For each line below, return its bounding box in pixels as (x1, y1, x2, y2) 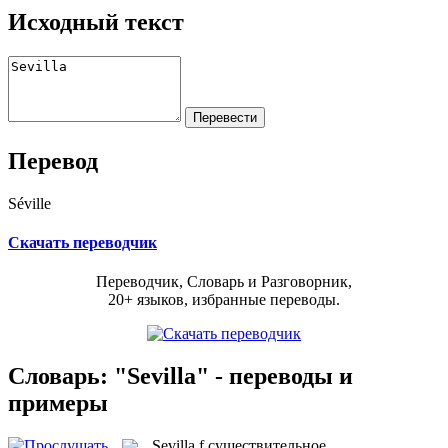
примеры (8, 389, 108, 416)
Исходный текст (8, 8, 184, 35)
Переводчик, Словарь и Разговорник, (96, 273, 352, 291)
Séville (8, 194, 51, 212)
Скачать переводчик (8, 233, 157, 251)
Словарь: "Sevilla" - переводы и (8, 362, 353, 389)
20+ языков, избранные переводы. (108, 291, 340, 309)
